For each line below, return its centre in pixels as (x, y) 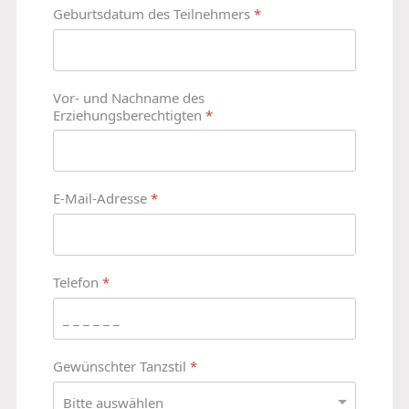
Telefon (78, 282)
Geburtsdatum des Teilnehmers (153, 13)
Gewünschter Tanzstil (121, 366)
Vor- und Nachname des (129, 97)
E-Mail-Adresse (102, 199)
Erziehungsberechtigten (129, 115)
